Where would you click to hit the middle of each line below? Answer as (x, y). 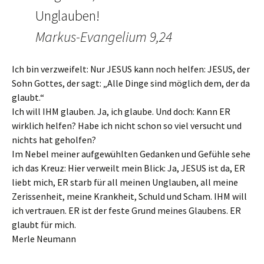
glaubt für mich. (44, 225)
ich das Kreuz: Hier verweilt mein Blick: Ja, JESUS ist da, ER (128, 168)
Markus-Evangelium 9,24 (104, 37)
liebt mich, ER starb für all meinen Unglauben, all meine (125, 182)
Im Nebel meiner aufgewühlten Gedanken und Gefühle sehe (131, 154)
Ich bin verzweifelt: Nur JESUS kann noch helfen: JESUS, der (131, 69)
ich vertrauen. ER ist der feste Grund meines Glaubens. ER (126, 210)
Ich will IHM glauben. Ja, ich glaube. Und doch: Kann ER (121, 111)
